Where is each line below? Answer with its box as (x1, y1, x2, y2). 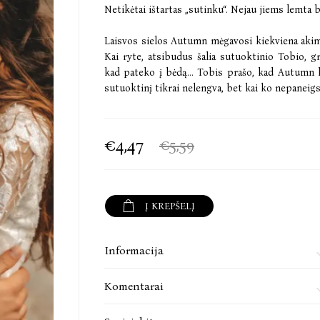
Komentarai (104, 279, 164, 293)
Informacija (104, 243, 164, 257)
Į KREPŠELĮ (145, 200, 195, 211)
